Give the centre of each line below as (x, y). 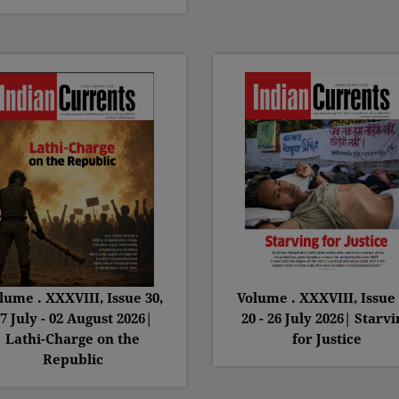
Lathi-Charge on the (73, 339)
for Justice (326, 339)
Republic (73, 359)
